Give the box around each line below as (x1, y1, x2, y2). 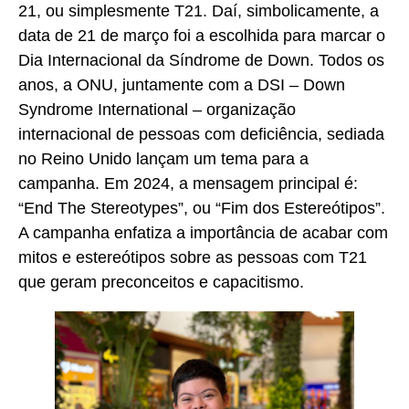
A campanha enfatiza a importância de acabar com (18, 223, 388, 242)
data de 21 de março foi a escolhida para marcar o (18, 26, 385, 45)
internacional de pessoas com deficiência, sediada (18, 124, 384, 143)
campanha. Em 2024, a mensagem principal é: (18, 173, 358, 193)
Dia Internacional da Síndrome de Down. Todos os (18, 50, 384, 69)
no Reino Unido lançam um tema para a (18, 149, 309, 168)
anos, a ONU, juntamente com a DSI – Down (18, 75, 345, 94)
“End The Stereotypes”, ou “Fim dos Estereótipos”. (18, 198, 385, 217)
